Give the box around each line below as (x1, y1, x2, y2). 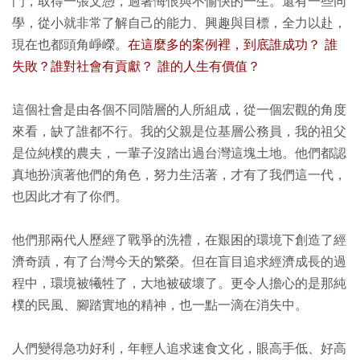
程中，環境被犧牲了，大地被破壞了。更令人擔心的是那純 (12, 276, 346, 292)
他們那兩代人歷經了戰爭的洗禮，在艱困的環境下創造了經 (12, 232, 346, 248)
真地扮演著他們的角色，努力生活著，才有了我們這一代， (12, 167, 346, 183)
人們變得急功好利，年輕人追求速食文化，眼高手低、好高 (12, 341, 346, 357)
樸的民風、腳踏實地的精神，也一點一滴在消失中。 (12, 297, 308, 313)
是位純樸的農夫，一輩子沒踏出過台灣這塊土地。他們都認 (12, 145, 346, 162)
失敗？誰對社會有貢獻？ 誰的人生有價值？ (12, 59, 260, 75)
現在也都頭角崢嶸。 (12, 37, 128, 53)
